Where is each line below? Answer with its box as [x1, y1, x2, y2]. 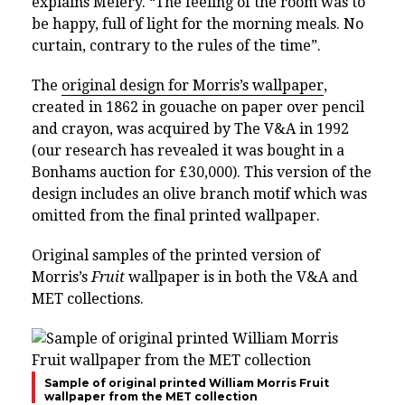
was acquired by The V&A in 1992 [117, 119, 349, 137]
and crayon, [32, 119, 117, 137]
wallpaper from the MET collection [44, 389, 258, 403]
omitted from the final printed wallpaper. [32, 206, 320, 224]
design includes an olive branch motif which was [32, 184, 367, 202]
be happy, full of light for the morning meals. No [32, 14, 363, 33]
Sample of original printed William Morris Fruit [44, 375, 329, 390]
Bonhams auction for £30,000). [32, 163, 244, 181]
